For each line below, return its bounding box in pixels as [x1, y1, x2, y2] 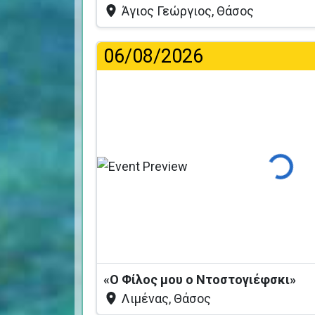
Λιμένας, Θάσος [119, 290, 211, 306]
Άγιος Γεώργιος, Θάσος [119, 3, 254, 18]
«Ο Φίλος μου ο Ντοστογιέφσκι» [103, 271, 299, 287]
